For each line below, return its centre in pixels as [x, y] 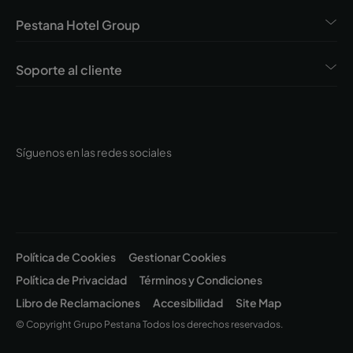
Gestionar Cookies [177, 256]
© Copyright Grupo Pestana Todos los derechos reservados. [149, 324]
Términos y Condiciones [201, 279]
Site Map [258, 302]
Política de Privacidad [71, 279]
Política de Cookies [66, 256]
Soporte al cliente [69, 69]
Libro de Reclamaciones [78, 302]
